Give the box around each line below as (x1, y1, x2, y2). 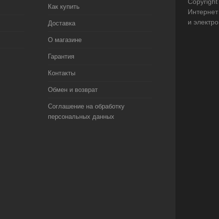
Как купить (47, 3, 80, 10)
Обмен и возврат (47, 86, 98, 93)
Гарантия (47, 53, 74, 60)
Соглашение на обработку (47, 103, 125, 110)
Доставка (47, 20, 75, 27)
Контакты (47, 69, 75, 77)
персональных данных (47, 113, 114, 120)
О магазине (47, 36, 82, 44)
